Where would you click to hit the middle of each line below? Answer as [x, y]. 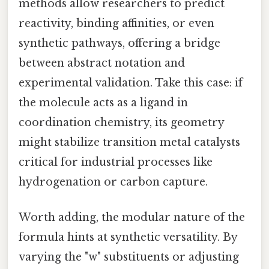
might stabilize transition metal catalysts [129, 143]
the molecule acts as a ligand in [103, 103]
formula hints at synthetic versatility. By [128, 237]
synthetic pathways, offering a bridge [119, 44]
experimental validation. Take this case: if [131, 83]
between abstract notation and [102, 63]
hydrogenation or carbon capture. [113, 182]
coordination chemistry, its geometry [121, 123]
